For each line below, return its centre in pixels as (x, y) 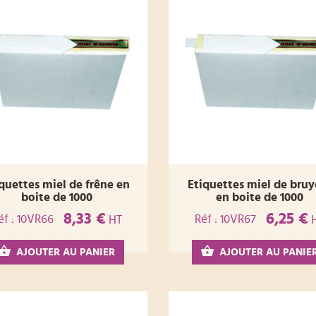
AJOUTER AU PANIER (66, 253)
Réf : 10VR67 (225, 219)
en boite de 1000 (259, 197)
